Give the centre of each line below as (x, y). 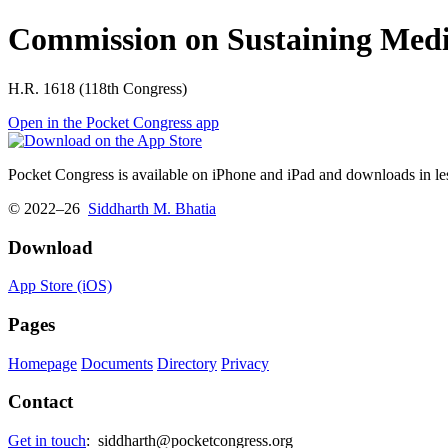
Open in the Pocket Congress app (113, 122)
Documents (117, 363)
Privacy (245, 363)
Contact (40, 402)
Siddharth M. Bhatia (152, 208)
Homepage (42, 363)
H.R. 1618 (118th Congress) (97, 88)
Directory (187, 363)
